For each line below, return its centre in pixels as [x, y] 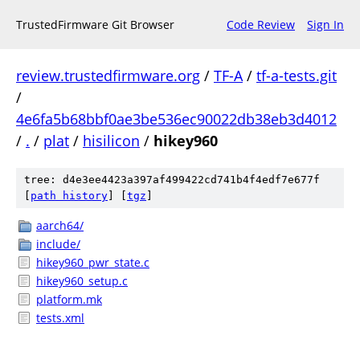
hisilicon [111, 141]
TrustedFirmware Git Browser [95, 25]
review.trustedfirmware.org [108, 76]
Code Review [261, 25]
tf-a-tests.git [297, 76]
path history [69, 196]
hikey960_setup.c [82, 281]
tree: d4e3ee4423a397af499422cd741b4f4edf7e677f [172, 180]
